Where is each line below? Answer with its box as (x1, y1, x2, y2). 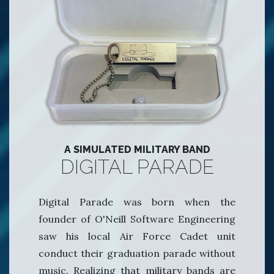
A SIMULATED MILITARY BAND (64, 144, 210, 156)
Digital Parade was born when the (39, 196, 235, 209)
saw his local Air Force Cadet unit (39, 230, 235, 243)
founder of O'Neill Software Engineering (39, 213, 235, 226)
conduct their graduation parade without (39, 247, 235, 260)
